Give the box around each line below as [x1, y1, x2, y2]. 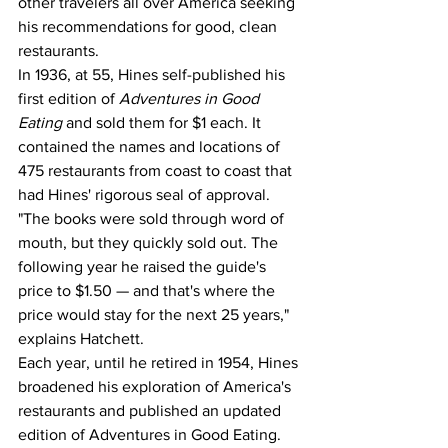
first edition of [18, 89, 119, 107]
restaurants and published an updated [18, 401, 285, 419]
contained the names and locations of [18, 137, 284, 155]
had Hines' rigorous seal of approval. [18, 185, 274, 203]
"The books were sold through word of [18, 209, 288, 227]
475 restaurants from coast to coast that [18, 161, 296, 179]
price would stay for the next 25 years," [18, 305, 293, 323]
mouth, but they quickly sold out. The [18, 233, 282, 251]
